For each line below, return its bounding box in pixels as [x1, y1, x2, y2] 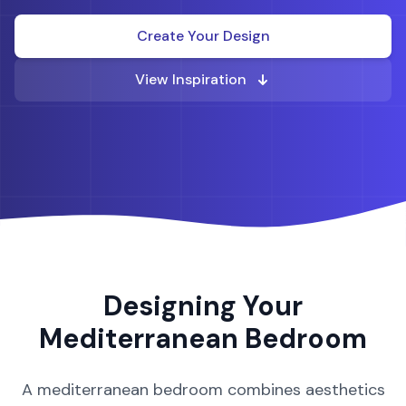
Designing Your [103, 288, 303, 324]
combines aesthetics [222, 379, 385, 401]
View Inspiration [134, 70, 246, 89]
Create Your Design [136, 26, 270, 45]
